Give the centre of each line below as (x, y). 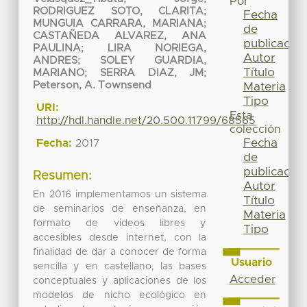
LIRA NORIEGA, (157, 49)
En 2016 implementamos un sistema (120, 194)
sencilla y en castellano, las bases (120, 266)
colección (255, 130)
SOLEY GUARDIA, (153, 61)
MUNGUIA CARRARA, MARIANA (119, 24)
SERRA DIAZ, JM (152, 73)
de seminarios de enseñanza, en (120, 209)
